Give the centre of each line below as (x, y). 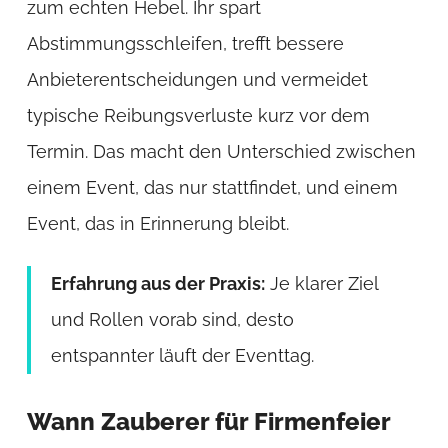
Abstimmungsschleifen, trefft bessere (185, 43)
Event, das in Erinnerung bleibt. (157, 223)
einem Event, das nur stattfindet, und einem (212, 187)
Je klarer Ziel (321, 283)
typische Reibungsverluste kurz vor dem (198, 115)
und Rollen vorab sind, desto (172, 319)
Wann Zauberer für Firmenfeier (208, 421)
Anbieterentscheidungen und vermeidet (197, 79)
